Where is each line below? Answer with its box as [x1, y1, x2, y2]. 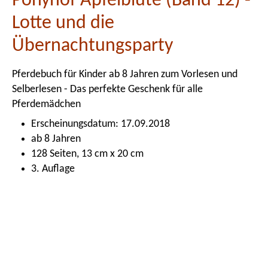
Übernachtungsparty [12, 36, 173, 56]
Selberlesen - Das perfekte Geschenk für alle [12, 84, 203, 95]
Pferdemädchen [12, 99, 81, 110]
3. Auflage [31, 163, 75, 175]
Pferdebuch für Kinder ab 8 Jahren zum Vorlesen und [12, 69, 237, 80]
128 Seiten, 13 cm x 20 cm [31, 148, 144, 160]
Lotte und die [12, 14, 114, 33]
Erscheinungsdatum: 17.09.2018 [31, 118, 170, 130]
